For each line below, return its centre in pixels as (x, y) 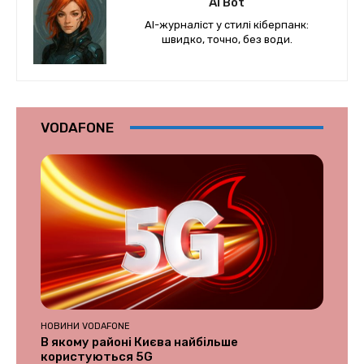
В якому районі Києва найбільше (139, 342)
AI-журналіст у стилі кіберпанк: (227, 24)
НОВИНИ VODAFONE (85, 327)
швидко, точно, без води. (227, 39)
